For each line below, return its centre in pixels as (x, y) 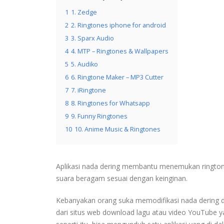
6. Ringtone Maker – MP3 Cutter (117, 77)
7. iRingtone (88, 90)
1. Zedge (84, 12)
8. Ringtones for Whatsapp (110, 103)
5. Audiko (84, 64)
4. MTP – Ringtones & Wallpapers (120, 51)
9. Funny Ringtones (99, 116)
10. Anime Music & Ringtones (117, 129)
